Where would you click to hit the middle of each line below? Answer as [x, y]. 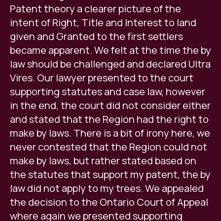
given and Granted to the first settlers [96, 37]
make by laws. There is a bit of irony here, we [110, 133]
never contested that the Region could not [109, 147]
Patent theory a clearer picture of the [95, 9]
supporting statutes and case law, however [108, 92]
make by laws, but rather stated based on [103, 161]
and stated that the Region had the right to [109, 119]
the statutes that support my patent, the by [110, 175]
